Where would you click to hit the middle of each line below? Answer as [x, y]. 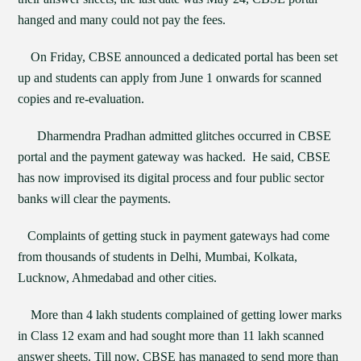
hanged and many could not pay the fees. [122, 20]
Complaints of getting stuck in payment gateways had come [174, 236]
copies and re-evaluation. [81, 99]
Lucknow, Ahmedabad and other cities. [118, 278]
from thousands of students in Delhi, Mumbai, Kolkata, [158, 257]
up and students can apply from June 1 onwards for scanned [170, 78]
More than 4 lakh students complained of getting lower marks [180, 315]
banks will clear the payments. [95, 199]
